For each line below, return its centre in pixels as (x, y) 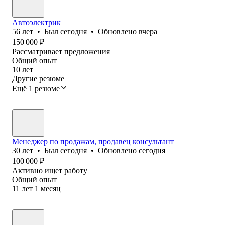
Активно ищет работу (50, 170)
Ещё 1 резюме (36, 88)
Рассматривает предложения (61, 51)
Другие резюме (38, 78)
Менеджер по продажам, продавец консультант (93, 141)
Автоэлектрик (36, 22)
